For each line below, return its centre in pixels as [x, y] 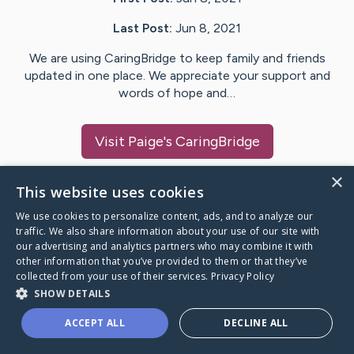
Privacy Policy [243, 276]
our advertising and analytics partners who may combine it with [165, 246]
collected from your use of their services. [113, 276]
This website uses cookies [110, 192]
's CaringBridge [211, 142]
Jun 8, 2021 [208, 28]
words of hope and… [177, 93]
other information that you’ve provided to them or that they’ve [162, 261]
